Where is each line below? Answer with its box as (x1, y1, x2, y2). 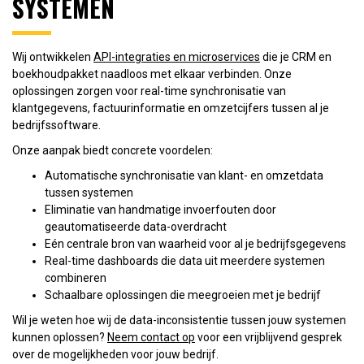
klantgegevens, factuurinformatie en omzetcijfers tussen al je (12, 101, 329, 115)
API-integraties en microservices (93, 50, 260, 63)
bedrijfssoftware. (12, 118, 101, 132)
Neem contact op (107, 330, 195, 344)
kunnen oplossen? (12, 330, 107, 344)
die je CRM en (260, 50, 331, 63)
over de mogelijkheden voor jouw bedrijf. (12, 347, 219, 361)
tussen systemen (45, 185, 133, 199)
